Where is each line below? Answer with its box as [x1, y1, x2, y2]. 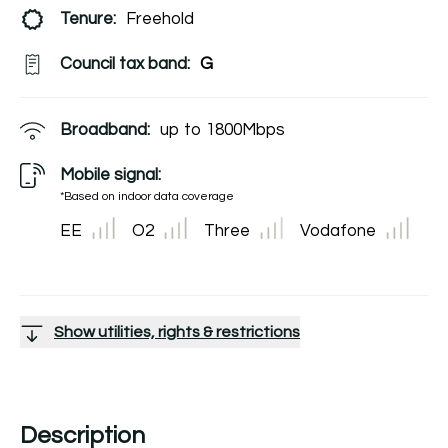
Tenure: [60, 10, 116, 28]
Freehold [126, 10, 194, 28]
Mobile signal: [60, 166, 161, 184]
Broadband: [60, 121, 150, 139]
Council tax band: [60, 55, 190, 73]
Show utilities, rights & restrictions [54, 323, 300, 340]
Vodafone [300, 221, 376, 240]
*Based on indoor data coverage [60, 190, 234, 203]
